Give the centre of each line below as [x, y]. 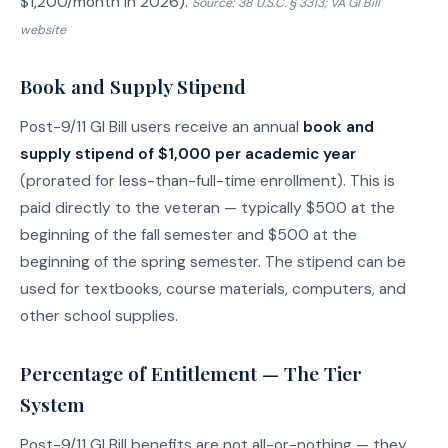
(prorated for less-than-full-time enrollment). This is [207, 181]
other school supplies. [99, 316]
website [43, 30]
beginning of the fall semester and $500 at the [188, 235]
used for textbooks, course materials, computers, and [213, 289]
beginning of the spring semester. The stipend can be [213, 262]
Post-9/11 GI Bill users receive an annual [161, 127]
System [52, 404]
